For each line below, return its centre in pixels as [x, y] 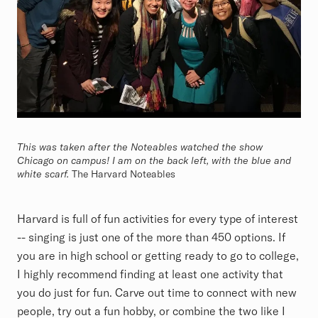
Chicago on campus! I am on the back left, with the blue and [154, 160]
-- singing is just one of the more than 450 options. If [151, 237]
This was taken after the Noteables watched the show [140, 147]
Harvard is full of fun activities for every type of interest [158, 218]
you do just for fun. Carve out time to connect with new [157, 292]
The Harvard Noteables [124, 174]
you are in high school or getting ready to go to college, [158, 255]
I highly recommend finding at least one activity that [150, 274]
